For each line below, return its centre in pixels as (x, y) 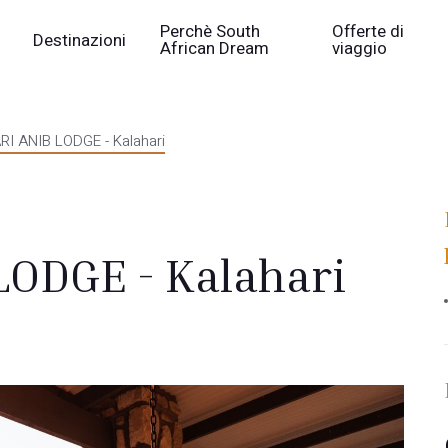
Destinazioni (80, 40)
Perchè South (210, 31)
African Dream (215, 48)
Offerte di (368, 31)
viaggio (360, 48)
